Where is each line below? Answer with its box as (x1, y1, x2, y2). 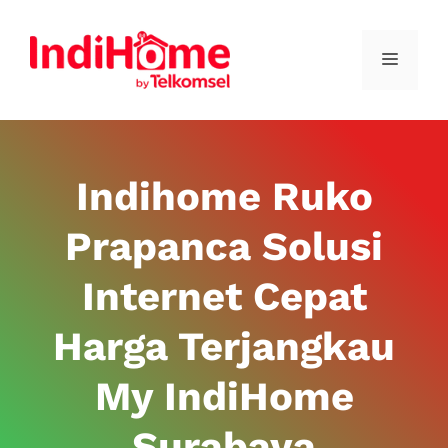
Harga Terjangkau (53, 323, 395, 370)
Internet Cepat (81, 273, 367, 320)
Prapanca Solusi (65, 223, 383, 270)
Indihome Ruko (75, 173, 373, 220)
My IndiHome (94, 373, 354, 420)
